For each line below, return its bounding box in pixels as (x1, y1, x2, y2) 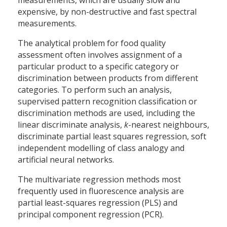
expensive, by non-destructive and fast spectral (18, 6, 197, 18)
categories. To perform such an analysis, (18, 84, 172, 96)
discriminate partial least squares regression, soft (18, 131, 206, 142)
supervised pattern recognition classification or (18, 96, 197, 107)
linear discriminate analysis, (18, 119, 124, 131)
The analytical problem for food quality (18, 37, 166, 49)
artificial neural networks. (18, 154, 114, 166)
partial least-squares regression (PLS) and (18, 197, 177, 209)
